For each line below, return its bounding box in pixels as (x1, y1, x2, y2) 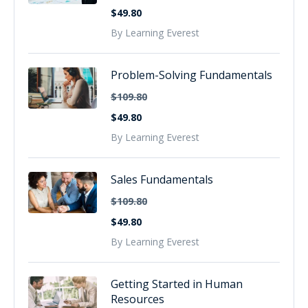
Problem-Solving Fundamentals (111, 67, 272, 82)
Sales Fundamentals (111, 171, 213, 187)
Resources (111, 291, 164, 307)
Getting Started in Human (111, 276, 243, 291)
